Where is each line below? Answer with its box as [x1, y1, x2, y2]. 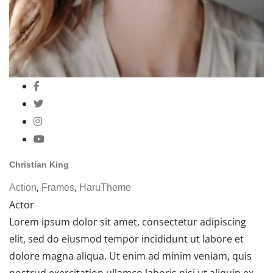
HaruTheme [79, 182, 131, 193]
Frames [41, 182, 74, 193]
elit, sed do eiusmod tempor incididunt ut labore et [9, 232, 244, 246]
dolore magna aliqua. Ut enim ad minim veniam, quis [9, 249, 252, 263]
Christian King [9, 160, 69, 169]
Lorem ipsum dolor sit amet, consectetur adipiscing [9, 214, 246, 229]
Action [9, 182, 37, 193]
